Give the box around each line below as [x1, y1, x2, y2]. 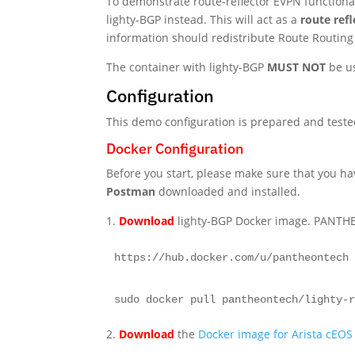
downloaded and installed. [155, 183, 301, 199]
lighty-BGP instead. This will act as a [106, 11, 301, 27]
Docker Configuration [106, 139, 244, 158]
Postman [106, 183, 156, 199]
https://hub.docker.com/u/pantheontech [114, 250, 349, 264]
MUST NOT [264, 59, 326, 74]
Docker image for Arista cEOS [198, 326, 353, 342]
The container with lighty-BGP [106, 59, 265, 74]
